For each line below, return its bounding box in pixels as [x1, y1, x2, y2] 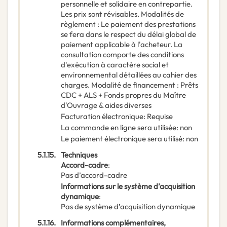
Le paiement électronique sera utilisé [61, 134, 182, 144]
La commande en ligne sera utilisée [61, 123, 176, 133]
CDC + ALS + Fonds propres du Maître [61, 90, 186, 100]
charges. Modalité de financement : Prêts [61, 80, 198, 90]
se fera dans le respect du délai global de [61, 29, 196, 40]
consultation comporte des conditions [61, 50, 184, 60]
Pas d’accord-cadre [61, 170, 127, 180]
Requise [147, 111, 173, 122]
